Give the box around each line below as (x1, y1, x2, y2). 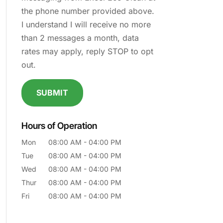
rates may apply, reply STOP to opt (21, 46, 153, 56)
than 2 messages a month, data (21, 33, 139, 43)
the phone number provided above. (21, 6, 154, 16)
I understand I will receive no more (21, 19, 151, 29)
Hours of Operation (21, 120, 97, 131)
